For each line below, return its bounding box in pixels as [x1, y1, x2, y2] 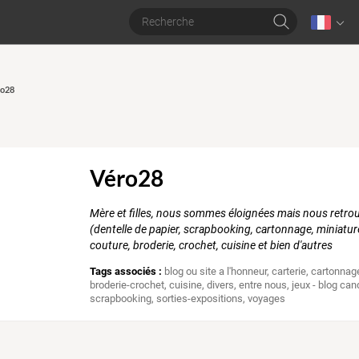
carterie [272, 265, 307, 278]
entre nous [239, 279, 288, 292]
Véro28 [90, 164, 164, 192]
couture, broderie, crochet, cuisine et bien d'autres [90, 239, 333, 252]
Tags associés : [90, 265, 163, 278]
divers [207, 279, 235, 292]
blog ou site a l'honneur [164, 265, 268, 278]
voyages [248, 292, 286, 305]
